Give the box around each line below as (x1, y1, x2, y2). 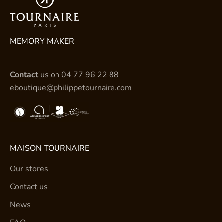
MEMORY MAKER (10, 36, 74, 47)
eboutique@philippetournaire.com (10, 82, 132, 94)
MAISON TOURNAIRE (10, 143, 89, 154)
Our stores (10, 164, 48, 175)
